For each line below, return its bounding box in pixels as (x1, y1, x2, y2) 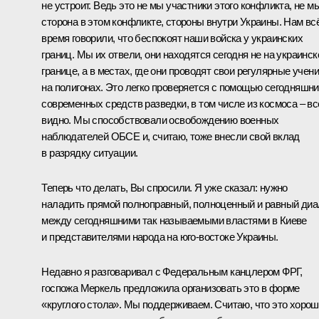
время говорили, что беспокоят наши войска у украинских (41, 32, 303, 45)
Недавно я (41, 266, 92, 278)
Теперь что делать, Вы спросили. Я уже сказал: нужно (41, 182, 288, 194)
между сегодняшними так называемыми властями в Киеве (41, 214, 307, 227)
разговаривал (91, 266, 153, 278)
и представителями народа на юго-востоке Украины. (41, 231, 278, 244)
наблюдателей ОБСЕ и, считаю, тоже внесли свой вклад (41, 130, 300, 143)
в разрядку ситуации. (41, 147, 138, 159)
